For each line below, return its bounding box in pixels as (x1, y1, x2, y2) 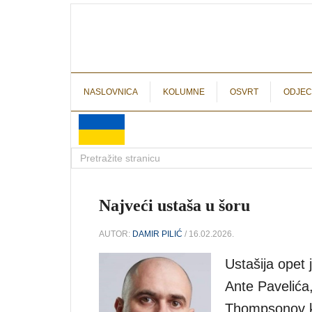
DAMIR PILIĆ (132, 228, 182, 239)
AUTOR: (99, 228, 132, 239)
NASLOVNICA (84, 87, 138, 97)
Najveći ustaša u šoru (99, 196, 250, 214)
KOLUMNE (163, 87, 205, 97)
